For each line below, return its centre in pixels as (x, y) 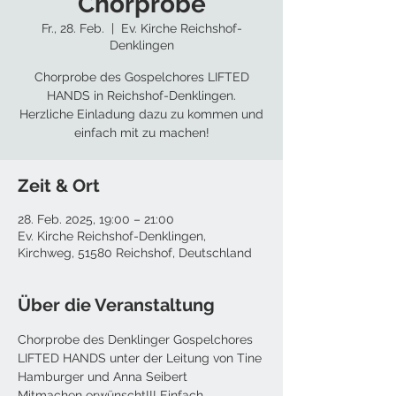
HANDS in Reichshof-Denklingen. (141, 95)
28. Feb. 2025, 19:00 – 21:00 (96, 219)
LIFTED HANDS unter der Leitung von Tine (141, 358)
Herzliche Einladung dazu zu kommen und (141, 114)
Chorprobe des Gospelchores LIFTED (141, 76)
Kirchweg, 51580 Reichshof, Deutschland (135, 252)
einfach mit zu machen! (141, 132)
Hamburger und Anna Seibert (103, 376)
